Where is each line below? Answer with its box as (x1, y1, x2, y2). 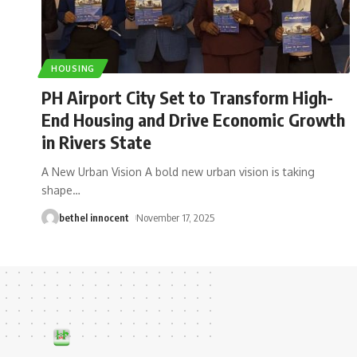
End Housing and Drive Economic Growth (41, 108, 345, 131)
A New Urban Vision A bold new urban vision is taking (41, 164, 315, 178)
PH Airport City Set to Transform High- (41, 85, 333, 108)
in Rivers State (41, 130, 151, 153)
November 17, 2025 (135, 210, 214, 224)
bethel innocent (59, 210, 129, 224)
